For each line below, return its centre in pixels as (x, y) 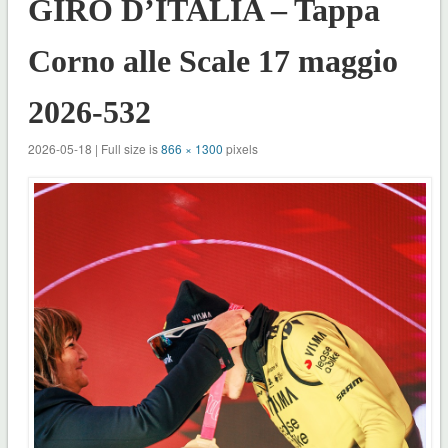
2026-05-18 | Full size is (94, 148)
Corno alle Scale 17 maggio (212, 60)
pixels (240, 148)
